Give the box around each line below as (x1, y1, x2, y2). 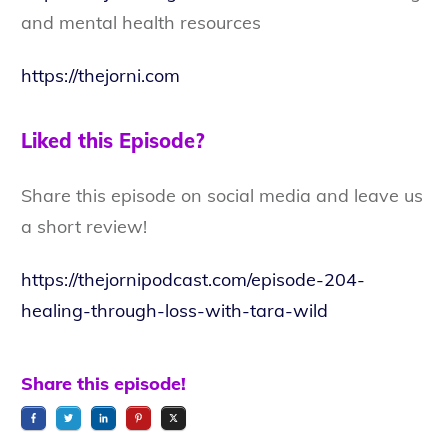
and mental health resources (21, 10, 261, 34)
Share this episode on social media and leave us (21, 183, 423, 207)
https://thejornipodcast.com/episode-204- (21, 267, 365, 291)
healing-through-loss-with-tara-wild (21, 298, 328, 322)
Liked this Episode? (21, 127, 204, 153)
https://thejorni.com (21, 63, 180, 87)
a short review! (21, 214, 147, 238)
